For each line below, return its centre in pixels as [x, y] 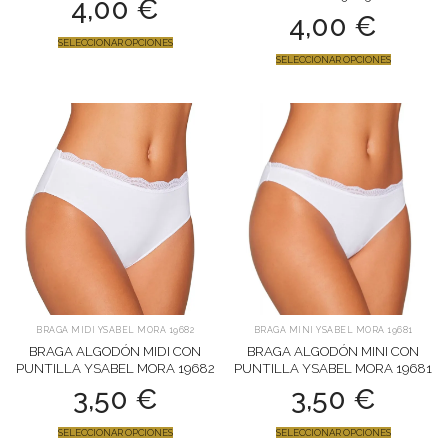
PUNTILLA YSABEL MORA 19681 [333, 369]
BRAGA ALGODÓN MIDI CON [115, 352]
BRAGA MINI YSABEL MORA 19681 [333, 330]
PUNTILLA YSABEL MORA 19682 [115, 369]
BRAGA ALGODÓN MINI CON [333, 352]
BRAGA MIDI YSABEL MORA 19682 [115, 330]
